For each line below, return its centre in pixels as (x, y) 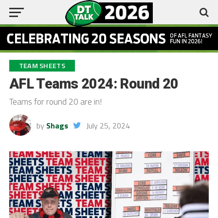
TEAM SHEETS (42, 66)
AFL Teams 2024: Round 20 (94, 84)
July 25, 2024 (108, 126)
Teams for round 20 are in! (55, 102)
